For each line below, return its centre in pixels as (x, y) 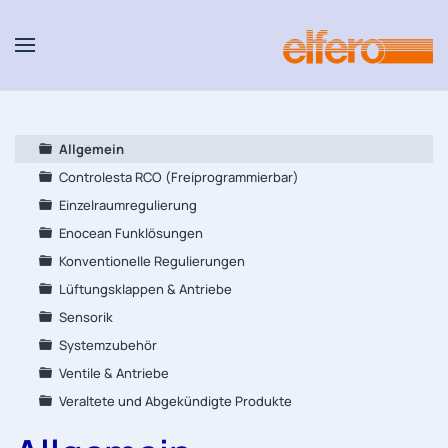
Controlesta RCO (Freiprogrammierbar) (179, 177)
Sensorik (86, 317)
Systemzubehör (108, 345)
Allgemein (91, 149)
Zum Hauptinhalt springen (144, 57)
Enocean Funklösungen (131, 233)
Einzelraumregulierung (128, 205)
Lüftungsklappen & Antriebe (145, 289)
